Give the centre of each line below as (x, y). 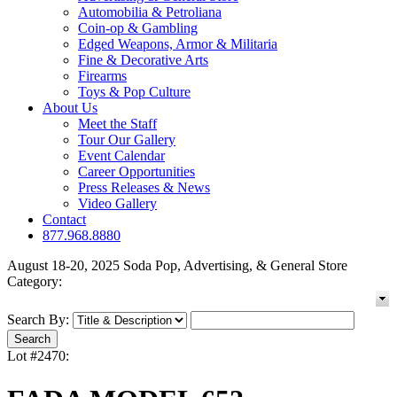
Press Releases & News (144, 188)
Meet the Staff (117, 124)
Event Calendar (121, 156)
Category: (35, 282)
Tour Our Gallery (127, 140)
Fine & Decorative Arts (143, 60)
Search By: (38, 320)
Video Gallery (117, 204)
